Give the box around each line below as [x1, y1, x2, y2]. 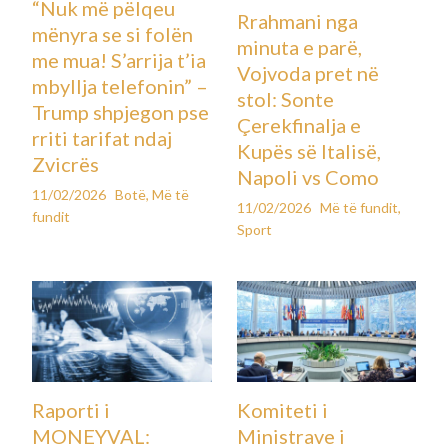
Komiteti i [236, 397, 328, 422]
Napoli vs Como [236, 165, 379, 190]
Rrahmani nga [236, 9, 358, 34]
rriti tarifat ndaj [32, 125, 173, 150]
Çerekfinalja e [236, 113, 361, 138]
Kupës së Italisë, [236, 139, 381, 164]
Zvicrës [32, 151, 100, 176]
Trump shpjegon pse [32, 99, 210, 124]
